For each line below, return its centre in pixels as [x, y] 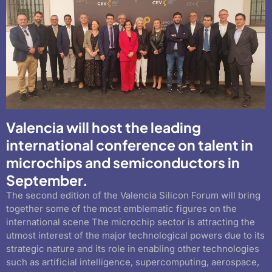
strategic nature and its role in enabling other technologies [133, 249]
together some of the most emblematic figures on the [121, 209]
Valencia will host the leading [104, 127]
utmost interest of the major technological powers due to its [135, 236]
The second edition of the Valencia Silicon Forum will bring [133, 195]
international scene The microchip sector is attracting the [131, 222]
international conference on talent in [130, 145]
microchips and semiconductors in [123, 163]
